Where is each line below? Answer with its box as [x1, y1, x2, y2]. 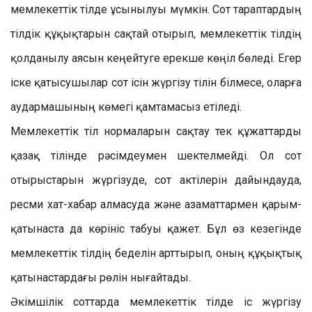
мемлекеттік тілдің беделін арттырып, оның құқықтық [10, 246, 302, 260]
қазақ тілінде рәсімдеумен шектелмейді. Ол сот [10, 148, 302, 162]
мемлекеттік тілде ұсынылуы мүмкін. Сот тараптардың [10, 2, 302, 16]
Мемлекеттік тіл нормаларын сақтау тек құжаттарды [10, 124, 302, 138]
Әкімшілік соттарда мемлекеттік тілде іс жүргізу [10, 295, 302, 309]
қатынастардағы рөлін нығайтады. [10, 270, 191, 284]
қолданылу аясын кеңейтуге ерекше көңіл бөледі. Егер [10, 51, 302, 65]
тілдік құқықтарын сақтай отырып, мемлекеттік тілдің [10, 26, 302, 40]
